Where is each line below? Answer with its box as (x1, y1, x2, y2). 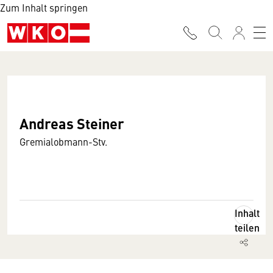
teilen (235, 221, 260, 235)
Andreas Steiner (19, 113, 124, 133)
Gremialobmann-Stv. (19, 135, 107, 148)
